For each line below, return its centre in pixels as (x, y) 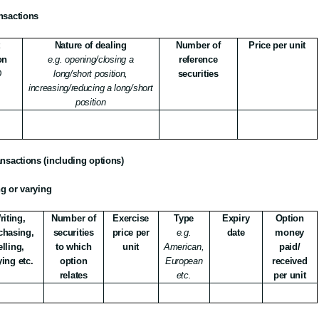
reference (198, 59)
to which (73, 247)
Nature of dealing (90, 45)
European (184, 261)
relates (73, 275)
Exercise (131, 218)
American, (184, 247)
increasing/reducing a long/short (90, 88)
